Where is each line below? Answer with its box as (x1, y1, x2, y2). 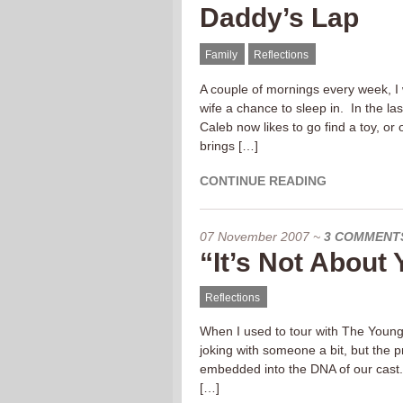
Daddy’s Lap (200, 3, 359, 32)
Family (205, 49, 237, 61)
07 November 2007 (200, 229, 309, 244)
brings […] (200, 139, 258, 153)
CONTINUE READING (200, 174, 327, 188)
